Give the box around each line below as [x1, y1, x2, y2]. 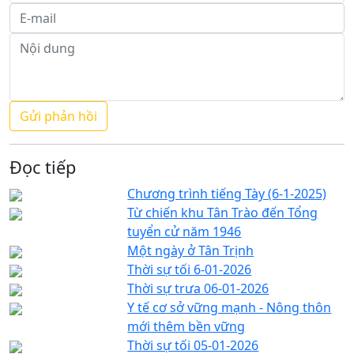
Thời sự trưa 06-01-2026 [127, 279, 269, 297]
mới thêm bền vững [127, 317, 246, 335]
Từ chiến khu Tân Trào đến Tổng [127, 203, 318, 221]
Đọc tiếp [9, 155, 76, 179]
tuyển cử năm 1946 [127, 222, 242, 240]
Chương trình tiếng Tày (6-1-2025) [127, 184, 327, 202]
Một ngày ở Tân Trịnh [127, 241, 254, 259]
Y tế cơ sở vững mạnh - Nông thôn [127, 298, 332, 316]
